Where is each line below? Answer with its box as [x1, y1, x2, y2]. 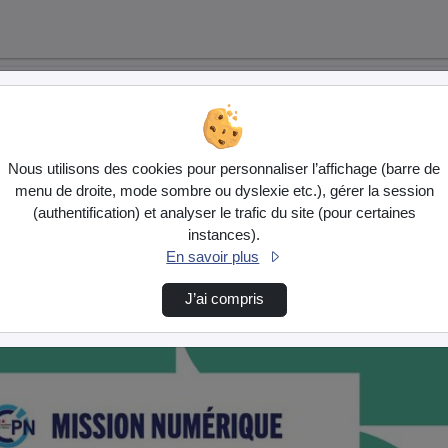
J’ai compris [184, 291, 264, 308]
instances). [188, 227, 260, 244]
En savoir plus [166, 249, 260, 266]
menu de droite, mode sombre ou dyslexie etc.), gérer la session [14, 183, 434, 200]
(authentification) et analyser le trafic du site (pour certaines [32, 205, 416, 222]
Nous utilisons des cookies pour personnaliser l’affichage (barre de [8, 161, 440, 178]
